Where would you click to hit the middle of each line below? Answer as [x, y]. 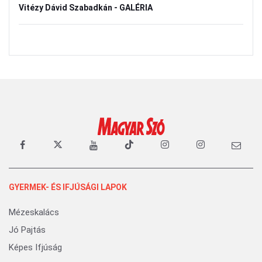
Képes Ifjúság [35, 247]
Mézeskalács [34, 212]
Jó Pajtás [27, 230]
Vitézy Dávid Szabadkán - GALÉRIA [86, 8]
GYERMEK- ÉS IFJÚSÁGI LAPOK [68, 187]
